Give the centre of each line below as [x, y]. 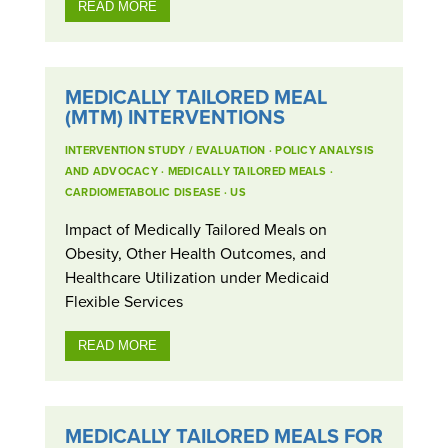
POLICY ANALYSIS [325, 150]
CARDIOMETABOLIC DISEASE [142, 192]
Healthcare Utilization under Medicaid [196, 277]
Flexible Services [123, 301]
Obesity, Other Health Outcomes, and [195, 253]
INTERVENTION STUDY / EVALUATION [165, 150]
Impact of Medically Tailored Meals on [195, 229]
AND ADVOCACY [111, 171]
